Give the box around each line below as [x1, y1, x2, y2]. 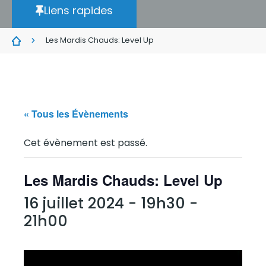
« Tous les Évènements [24, 107, 128, 121]
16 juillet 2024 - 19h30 [24, 193, 185, 214]
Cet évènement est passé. [24, 136, 147, 150]
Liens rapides [44, 3, 113, 18]
